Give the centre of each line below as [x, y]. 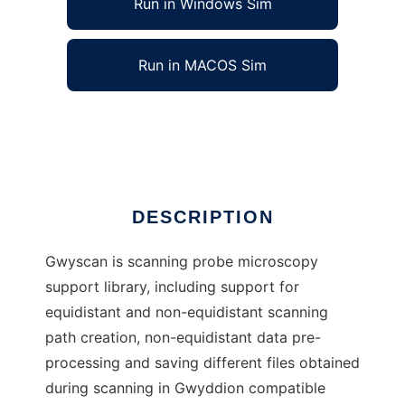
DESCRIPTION [202, 217]
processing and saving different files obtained [202, 363]
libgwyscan [84, 122]
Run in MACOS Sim [202, 65]
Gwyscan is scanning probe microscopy [182, 261]
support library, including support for [172, 287]
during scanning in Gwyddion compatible [185, 388]
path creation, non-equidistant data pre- [183, 337]
